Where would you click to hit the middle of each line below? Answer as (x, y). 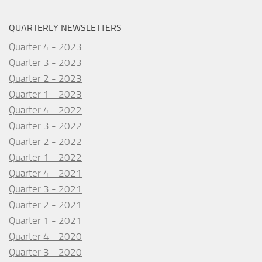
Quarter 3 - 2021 (45, 189)
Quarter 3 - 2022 (45, 125)
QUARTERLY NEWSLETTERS (65, 27)
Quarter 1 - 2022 (45, 157)
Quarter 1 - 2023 (45, 94)
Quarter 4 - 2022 (45, 110)
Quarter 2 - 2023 (45, 78)
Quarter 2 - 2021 (45, 204)
